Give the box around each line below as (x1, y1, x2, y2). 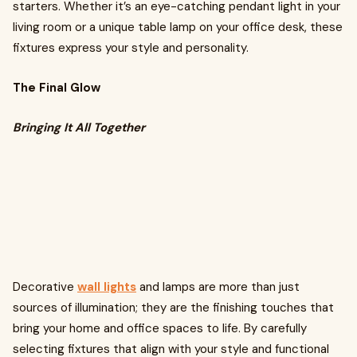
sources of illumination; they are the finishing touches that (13, 300, 334, 316)
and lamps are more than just (136, 279, 300, 295)
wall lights (77, 279, 136, 295)
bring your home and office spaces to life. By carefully (13, 320, 307, 336)
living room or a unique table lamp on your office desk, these (13, 19, 343, 35)
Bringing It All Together (13, 120, 145, 135)
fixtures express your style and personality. (13, 40, 249, 56)
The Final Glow (13, 80, 100, 96)
